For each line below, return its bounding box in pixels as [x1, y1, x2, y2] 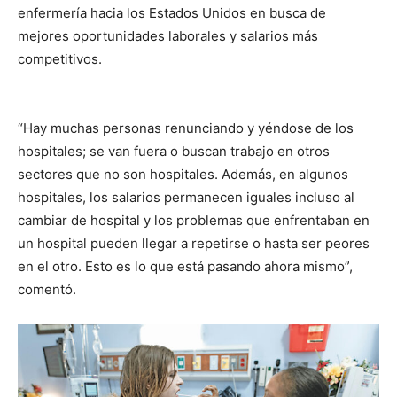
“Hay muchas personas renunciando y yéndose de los [18, 119, 354, 136]
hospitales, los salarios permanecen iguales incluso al [18, 188, 354, 206]
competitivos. [18, 50, 102, 67]
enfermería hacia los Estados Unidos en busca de [18, 4, 326, 21]
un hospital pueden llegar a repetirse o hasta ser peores [18, 234, 370, 252]
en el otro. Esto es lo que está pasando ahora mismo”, [18, 257, 353, 275]
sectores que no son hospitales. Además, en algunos [18, 165, 348, 183]
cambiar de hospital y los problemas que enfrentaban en [18, 211, 370, 229]
